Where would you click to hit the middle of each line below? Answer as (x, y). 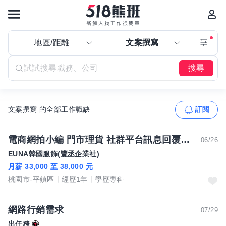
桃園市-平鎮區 (31, 179)
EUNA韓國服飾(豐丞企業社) (54, 154)
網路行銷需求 (36, 210)
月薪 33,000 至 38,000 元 (50, 166)
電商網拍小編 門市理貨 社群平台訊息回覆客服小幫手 (185, 140)
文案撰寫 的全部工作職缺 (49, 109)
